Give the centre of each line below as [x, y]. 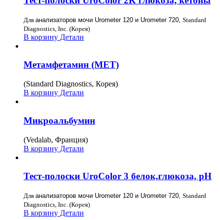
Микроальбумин [59, 120]
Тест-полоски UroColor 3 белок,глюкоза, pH [118, 176]
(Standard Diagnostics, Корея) [71, 84]
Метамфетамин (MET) [71, 65]
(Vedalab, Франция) [56, 139]
